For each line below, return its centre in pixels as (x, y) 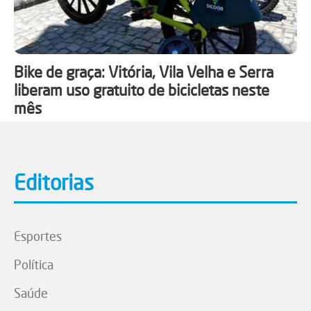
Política (34, 265)
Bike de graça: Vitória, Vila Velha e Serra (144, 72)
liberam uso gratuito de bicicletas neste (142, 90)
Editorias (54, 183)
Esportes (38, 236)
